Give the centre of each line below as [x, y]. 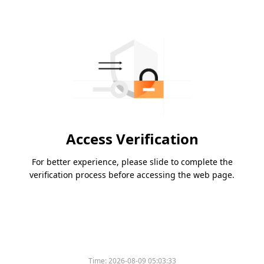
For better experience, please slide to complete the [132, 162]
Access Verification [132, 139]
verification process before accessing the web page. [132, 175]
